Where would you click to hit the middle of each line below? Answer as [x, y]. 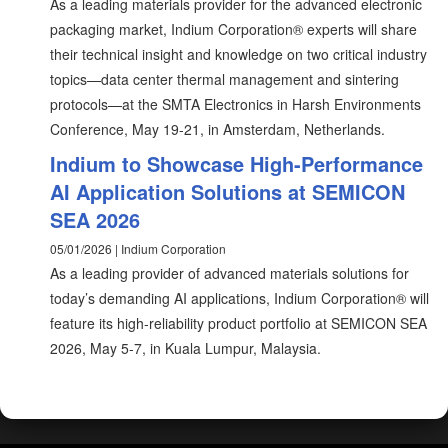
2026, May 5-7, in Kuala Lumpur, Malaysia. [185, 348]
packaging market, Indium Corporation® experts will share [233, 29]
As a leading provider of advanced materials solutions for [229, 273]
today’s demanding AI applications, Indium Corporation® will [239, 298]
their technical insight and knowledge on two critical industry [238, 54]
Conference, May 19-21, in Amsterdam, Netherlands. [217, 129]
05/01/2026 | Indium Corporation [138, 248]
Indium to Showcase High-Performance [236, 163]
